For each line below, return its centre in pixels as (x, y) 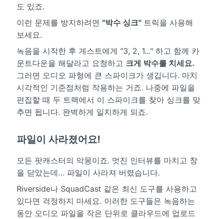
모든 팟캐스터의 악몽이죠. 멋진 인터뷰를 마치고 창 (107, 161)
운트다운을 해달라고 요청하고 (71, 63)
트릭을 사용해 (167, 23)
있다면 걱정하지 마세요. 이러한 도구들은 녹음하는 (106, 201)
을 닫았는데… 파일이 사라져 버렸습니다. (88, 173)
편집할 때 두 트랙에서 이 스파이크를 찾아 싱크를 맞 (108, 100)
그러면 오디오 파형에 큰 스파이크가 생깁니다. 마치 (107, 76)
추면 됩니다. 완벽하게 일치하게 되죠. (82, 112)
